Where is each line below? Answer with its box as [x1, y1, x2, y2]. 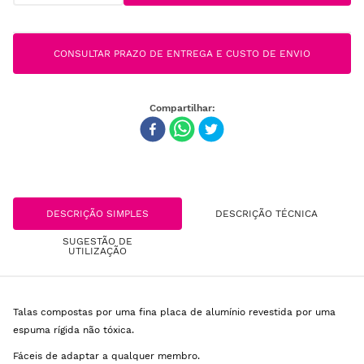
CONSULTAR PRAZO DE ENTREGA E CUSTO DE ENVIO [54, 47, 310, 59]
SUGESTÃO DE [63, 235, 132, 247]
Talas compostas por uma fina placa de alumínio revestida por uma [13, 306, 336, 318]
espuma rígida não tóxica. [13, 324, 134, 336]
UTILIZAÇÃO [68, 245, 127, 257]
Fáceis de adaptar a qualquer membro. [13, 349, 200, 362]
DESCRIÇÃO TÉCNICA [215, 207, 318, 219]
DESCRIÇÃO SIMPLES [46, 207, 149, 219]
